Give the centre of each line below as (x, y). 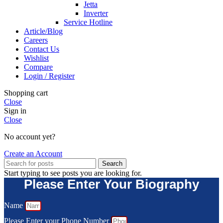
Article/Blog (43, 31)
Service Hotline (88, 22)
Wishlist (36, 58)
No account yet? (30, 136)
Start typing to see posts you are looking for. (73, 173)
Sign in (15, 111)
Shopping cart (26, 93)
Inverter (96, 13)
